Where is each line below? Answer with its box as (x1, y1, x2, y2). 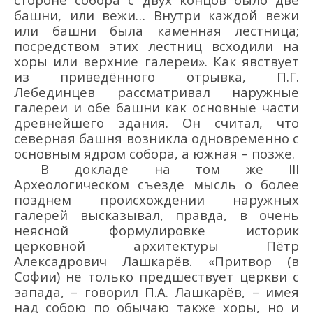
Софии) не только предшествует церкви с (14, 268, 299, 286)
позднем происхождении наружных (14, 191, 299, 209)
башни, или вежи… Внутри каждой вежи (14, 6, 299, 24)
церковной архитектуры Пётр (14, 237, 299, 255)
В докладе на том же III (40, 160, 299, 178)
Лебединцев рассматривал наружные (14, 83, 299, 101)
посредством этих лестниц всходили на (14, 37, 299, 55)
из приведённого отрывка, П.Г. (14, 68, 299, 86)
